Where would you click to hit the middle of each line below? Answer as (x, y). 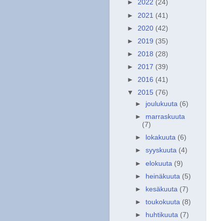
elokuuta (160, 163)
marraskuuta (166, 117)
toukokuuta (164, 202)
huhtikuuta (163, 215)
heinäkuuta (164, 176)
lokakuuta (162, 138)
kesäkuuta (163, 189)
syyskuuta (162, 150)
